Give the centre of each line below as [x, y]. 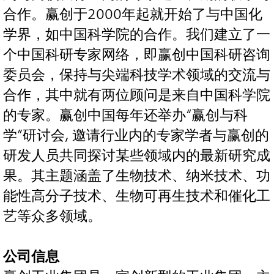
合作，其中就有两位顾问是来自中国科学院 [137, 95]
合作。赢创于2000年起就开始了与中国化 [133, 15]
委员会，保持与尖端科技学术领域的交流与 [137, 75]
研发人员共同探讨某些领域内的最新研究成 [137, 156]
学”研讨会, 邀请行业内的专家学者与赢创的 [136, 136]
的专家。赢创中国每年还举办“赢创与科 [125, 116]
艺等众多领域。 [52, 217]
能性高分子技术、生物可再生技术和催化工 [137, 196]
